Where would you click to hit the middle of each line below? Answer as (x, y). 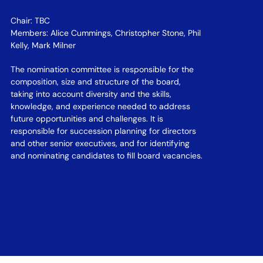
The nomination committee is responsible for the (102, 69)
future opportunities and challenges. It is (87, 119)
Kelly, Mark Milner (43, 45)
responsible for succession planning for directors (104, 131)
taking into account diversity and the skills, (91, 94)
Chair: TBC (31, 21)
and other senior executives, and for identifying (100, 143)
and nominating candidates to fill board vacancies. (107, 156)
